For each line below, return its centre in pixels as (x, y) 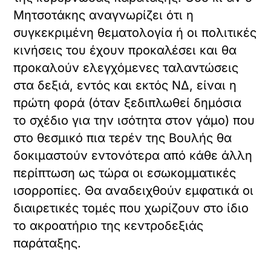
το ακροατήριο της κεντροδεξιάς (109, 226)
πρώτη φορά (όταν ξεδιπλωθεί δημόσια (128, 103)
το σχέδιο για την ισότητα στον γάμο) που (134, 121)
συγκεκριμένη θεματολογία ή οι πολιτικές (135, 33)
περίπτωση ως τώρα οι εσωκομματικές (125, 173)
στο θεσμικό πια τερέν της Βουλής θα (123, 138)
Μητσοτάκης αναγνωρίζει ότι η (104, 15)
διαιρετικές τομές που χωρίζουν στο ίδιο (131, 208)
